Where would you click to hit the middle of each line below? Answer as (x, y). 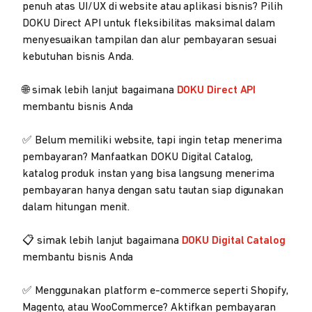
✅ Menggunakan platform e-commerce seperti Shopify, (156, 291)
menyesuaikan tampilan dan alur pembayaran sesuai (150, 40)
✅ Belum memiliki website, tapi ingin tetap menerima (152, 140)
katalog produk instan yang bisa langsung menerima (149, 174)
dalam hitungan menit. (76, 207)
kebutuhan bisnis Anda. (78, 57)
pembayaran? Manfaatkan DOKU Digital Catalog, (138, 157)
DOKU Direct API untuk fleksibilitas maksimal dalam (149, 23)
